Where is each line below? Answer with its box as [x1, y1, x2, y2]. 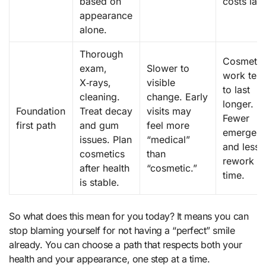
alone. [80, 24, 107, 36]
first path [16, 119, 56, 132]
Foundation [16, 105, 66, 118]
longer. [223, 98, 254, 110]
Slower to [147, 62, 190, 75]
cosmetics [80, 148, 125, 160]
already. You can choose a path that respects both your [9, 239, 242, 251]
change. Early [147, 91, 208, 103]
